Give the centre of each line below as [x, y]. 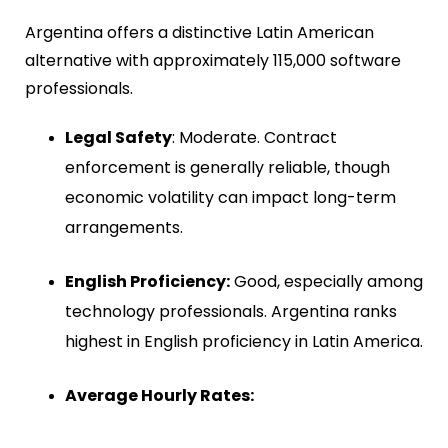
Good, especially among [326, 281]
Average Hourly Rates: [159, 395]
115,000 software [337, 60]
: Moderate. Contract [254, 137]
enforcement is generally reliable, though [227, 167]
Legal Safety [118, 137]
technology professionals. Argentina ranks [231, 311]
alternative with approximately [149, 60]
